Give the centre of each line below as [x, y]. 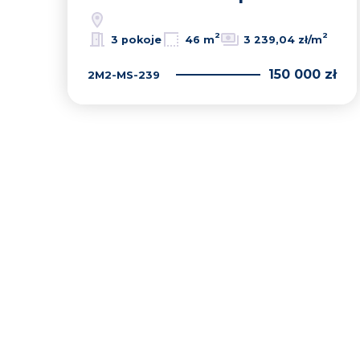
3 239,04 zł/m [283, 39]
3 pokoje [136, 39]
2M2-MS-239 [124, 74]
